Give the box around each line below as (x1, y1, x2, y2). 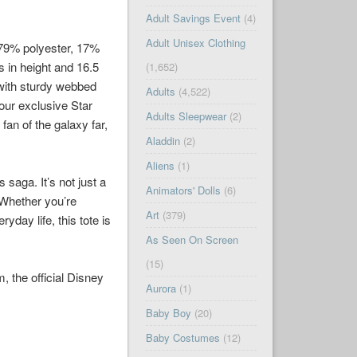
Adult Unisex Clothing (145, 35, 245, 51)
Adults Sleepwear (145, 108, 226, 124)
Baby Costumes (145, 330, 220, 346)
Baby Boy (145, 305, 191, 321)
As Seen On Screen (145, 232, 238, 248)
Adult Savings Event (145, 10, 241, 26)
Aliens (145, 158, 175, 174)
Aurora (145, 280, 176, 296)
